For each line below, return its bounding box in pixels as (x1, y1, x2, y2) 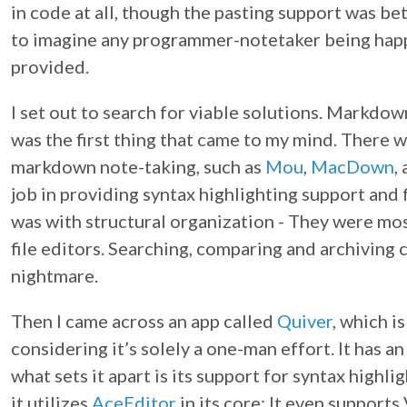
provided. (11, 55, 89, 77)
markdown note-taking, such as (11, 155, 265, 177)
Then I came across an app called (11, 310, 277, 332)
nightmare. (11, 264, 98, 286)
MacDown (311, 155, 394, 177)
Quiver (277, 310, 333, 332)
